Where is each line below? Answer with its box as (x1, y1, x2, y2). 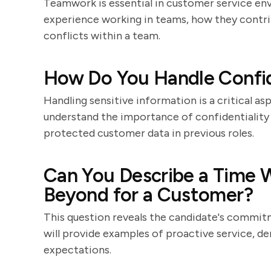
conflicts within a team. (44, 29, 160, 42)
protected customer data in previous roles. (44, 126, 254, 140)
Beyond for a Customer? (44, 183, 253, 206)
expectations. (44, 243, 111, 256)
